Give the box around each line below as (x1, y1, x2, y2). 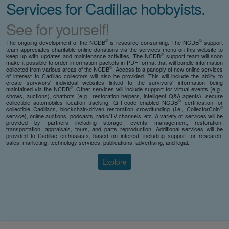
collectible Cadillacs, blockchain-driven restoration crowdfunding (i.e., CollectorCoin (6, 104, 220, 113)
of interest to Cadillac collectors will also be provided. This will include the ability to (6, 71, 223, 80)
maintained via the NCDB (6, 84, 70, 93)
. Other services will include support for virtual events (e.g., (73, 84, 223, 93)
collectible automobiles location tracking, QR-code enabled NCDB (6, 98, 178, 106)
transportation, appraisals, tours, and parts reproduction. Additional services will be (6, 124, 223, 133)
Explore (102, 156, 127, 167)
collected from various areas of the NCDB (6, 64, 109, 73)
